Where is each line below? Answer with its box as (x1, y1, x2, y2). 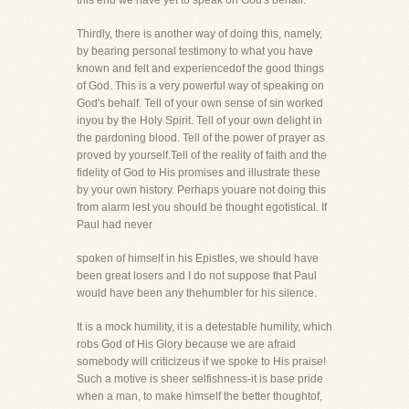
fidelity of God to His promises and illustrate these (77, 166, 320, 179)
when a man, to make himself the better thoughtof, (77, 390, 322, 403)
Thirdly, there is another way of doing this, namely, (77, 27, 322, 40)
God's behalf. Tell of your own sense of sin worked (77, 97, 323, 110)
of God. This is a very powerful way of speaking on (77, 79, 324, 92)
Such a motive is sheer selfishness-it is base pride (77, 372, 323, 385)
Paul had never (77, 218, 152, 231)
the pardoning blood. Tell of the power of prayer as (77, 131, 325, 144)
